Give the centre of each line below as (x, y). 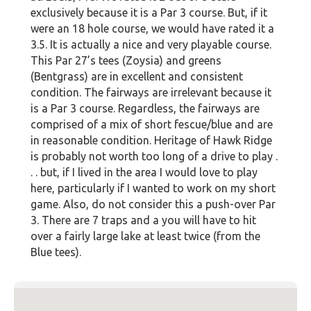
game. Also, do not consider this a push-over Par (153, 204)
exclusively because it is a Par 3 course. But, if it (149, 13)
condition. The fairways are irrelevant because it (151, 93)
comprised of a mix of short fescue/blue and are (152, 125)
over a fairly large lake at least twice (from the (145, 236)
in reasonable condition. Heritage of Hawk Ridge (151, 141)
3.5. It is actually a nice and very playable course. (151, 45)
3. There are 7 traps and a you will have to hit (143, 220)
